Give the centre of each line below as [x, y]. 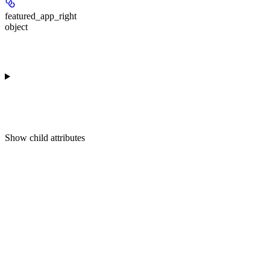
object [16, 27]
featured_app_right [41, 16]
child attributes [57, 137]
